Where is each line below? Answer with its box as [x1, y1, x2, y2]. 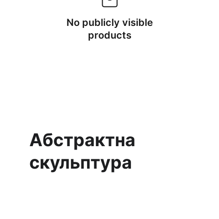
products [88, 29, 131, 41]
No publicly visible [66, 17, 153, 28]
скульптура [29, 152, 132, 173]
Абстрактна [29, 129, 139, 151]
